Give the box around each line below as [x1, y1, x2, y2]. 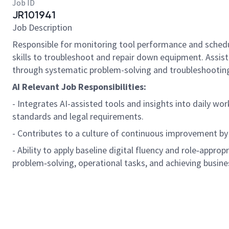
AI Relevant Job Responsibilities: [12, 81, 150, 93]
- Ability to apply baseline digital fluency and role [12, 144, 196, 156]
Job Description [12, 21, 72, 33]
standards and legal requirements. [12, 110, 146, 122]
